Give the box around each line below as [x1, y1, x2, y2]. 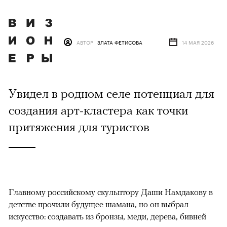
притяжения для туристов [9, 120, 149, 134]
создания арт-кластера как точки [9, 103, 188, 118]
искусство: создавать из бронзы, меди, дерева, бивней [9, 211, 206, 222]
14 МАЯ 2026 [181, 37, 214, 46]
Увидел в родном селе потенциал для [9, 86, 214, 101]
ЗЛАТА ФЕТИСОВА [97, 37, 142, 46]
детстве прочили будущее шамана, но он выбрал [9, 199, 188, 210]
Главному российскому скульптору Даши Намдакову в [9, 187, 213, 198]
